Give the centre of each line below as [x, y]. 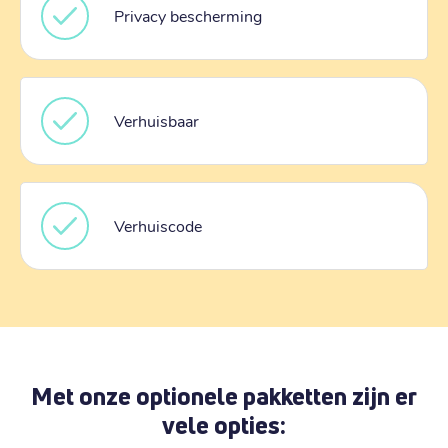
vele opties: [224, 424]
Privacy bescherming [188, 16]
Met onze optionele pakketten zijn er [224, 395]
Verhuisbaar [156, 121]
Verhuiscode [158, 226]
